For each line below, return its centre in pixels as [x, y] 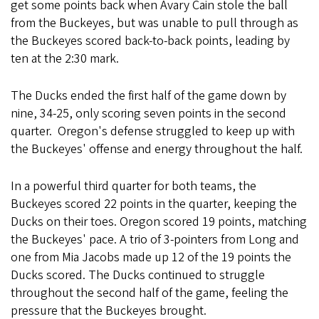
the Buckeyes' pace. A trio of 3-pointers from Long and [155, 240]
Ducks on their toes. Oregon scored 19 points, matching [159, 222]
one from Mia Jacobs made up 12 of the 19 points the [151, 258]
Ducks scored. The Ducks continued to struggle [138, 276]
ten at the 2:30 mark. [66, 59]
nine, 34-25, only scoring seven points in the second [148, 114]
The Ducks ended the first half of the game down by [148, 96]
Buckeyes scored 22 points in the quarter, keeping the [154, 204]
